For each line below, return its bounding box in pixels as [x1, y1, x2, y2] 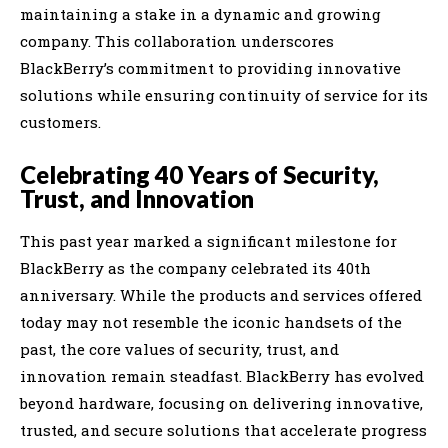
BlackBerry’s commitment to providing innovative [20, 57, 401, 78]
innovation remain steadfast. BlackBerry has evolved [20, 365, 424, 386]
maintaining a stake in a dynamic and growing [20, 3, 381, 24]
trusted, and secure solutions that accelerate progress [20, 419, 427, 440]
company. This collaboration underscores [20, 30, 334, 51]
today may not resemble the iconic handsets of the [20, 311, 402, 332]
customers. [20, 111, 101, 132]
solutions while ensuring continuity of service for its [20, 84, 428, 105]
